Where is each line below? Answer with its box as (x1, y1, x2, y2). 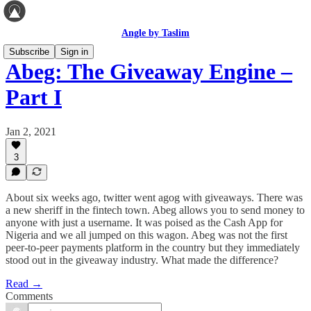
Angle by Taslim (121, 28, 190, 38)
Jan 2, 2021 (6, 125, 56, 137)
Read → (6, 278, 42, 289)
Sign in (60, 47, 88, 57)
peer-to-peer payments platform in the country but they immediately (6, 242, 300, 253)
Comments (6, 290, 53, 302)
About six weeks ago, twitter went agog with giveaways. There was (6, 192, 303, 203)
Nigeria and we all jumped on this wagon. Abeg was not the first (6, 229, 287, 241)
